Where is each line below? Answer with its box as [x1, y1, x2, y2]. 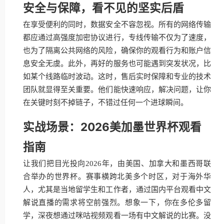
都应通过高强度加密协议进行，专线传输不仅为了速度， [23, 33, 211, 41]
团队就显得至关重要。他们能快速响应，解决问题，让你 [23, 85, 211, 93]
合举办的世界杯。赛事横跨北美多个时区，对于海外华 [23, 172, 211, 180]
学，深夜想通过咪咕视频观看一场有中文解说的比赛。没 [23, 211, 211, 219]
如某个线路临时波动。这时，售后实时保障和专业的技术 [23, 72, 211, 80]
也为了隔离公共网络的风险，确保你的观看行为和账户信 [23, 46, 211, 54]
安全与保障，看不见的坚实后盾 [23, 1, 184, 14]
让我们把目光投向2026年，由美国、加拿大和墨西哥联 [23, 159, 211, 167]
